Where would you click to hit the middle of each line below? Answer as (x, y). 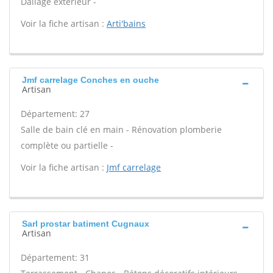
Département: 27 (55, 114)
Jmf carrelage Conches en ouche (90, 80)
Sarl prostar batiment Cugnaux (86, 224)
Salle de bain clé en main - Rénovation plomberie (121, 129)
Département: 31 (55, 257)
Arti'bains (126, 23)
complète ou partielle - (67, 145)
